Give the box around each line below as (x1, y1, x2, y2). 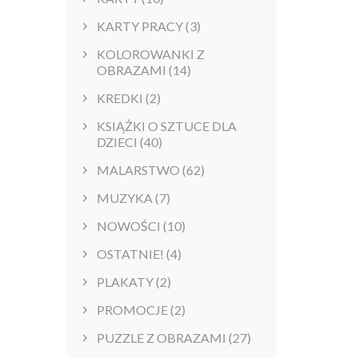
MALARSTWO (96, 162, 180, 178)
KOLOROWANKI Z (96, 46, 205, 62)
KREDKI (96, 90, 143, 106)
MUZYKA (96, 190, 153, 206)
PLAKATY (96, 274, 153, 290)
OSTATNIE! (96, 246, 164, 262)
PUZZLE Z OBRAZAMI (96, 330, 226, 346)
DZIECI (96, 134, 137, 150)
